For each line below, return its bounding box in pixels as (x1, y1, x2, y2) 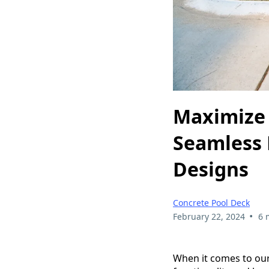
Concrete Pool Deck (173, 196, 250, 208)
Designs (173, 156, 249, 183)
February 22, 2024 (173, 210, 245, 222)
